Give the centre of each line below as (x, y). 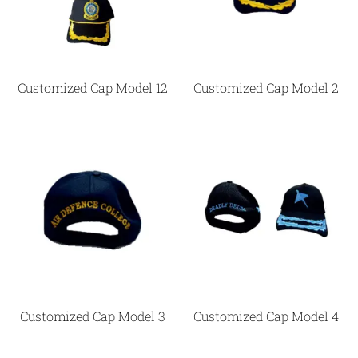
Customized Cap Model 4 (266, 316)
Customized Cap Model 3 (92, 316)
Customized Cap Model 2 (266, 88)
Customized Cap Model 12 (92, 88)
